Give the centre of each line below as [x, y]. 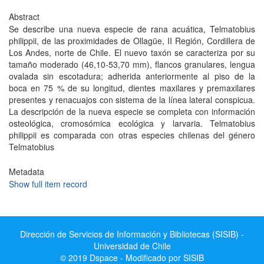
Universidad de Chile [132, 246]
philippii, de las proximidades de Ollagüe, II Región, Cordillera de [132, 41]
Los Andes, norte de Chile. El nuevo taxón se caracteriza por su [132, 52]
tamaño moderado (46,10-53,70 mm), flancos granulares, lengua [132, 64]
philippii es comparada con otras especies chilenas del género [132, 135]
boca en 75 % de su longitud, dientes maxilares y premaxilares [132, 88]
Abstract [24, 16]
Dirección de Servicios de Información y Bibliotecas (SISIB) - [132, 234]
